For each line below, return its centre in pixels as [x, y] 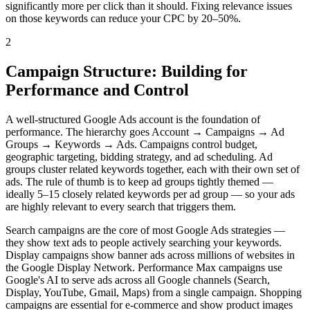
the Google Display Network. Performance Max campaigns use [144, 268]
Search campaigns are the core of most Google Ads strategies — [145, 230]
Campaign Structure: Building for [127, 72]
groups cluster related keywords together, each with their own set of [153, 170]
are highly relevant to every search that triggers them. [121, 207]
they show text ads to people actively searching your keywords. [144, 243]
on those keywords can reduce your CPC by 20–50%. [123, 19]
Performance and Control [97, 90]
